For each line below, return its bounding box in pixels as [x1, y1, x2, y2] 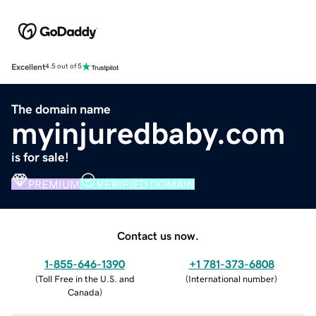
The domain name [11, 102, 111, 116]
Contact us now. [117, 229, 199, 241]
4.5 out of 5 [45, 63, 82, 71]
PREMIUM [28, 178, 80, 190]
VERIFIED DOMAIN [97, 178, 195, 190]
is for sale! [11, 150, 69, 164]
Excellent [11, 62, 45, 71]
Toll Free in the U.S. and [37, 274, 135, 284]
